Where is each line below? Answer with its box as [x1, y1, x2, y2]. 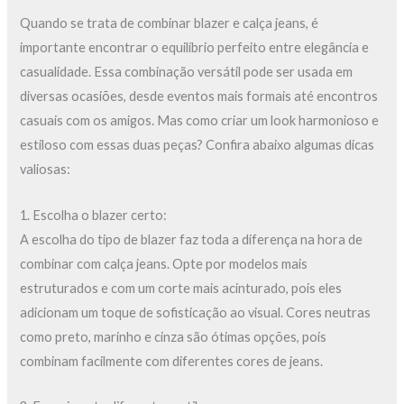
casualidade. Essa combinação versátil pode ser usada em [20, 64, 353, 80]
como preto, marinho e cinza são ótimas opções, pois [20, 328, 327, 344]
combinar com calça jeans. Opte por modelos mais [20, 255, 308, 271]
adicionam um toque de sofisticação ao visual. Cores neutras [20, 304, 372, 320]
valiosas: [20, 161, 71, 178]
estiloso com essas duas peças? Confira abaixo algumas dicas [20, 137, 375, 153]
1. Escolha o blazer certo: [20, 207, 168, 223]
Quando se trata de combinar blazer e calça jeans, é [20, 15, 319, 32]
